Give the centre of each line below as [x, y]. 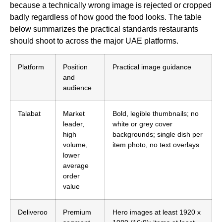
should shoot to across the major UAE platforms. [94, 41]
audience [77, 87]
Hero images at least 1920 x [157, 212]
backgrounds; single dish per [158, 134]
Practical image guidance [152, 67]
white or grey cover [142, 124]
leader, [74, 124]
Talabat [29, 113]
